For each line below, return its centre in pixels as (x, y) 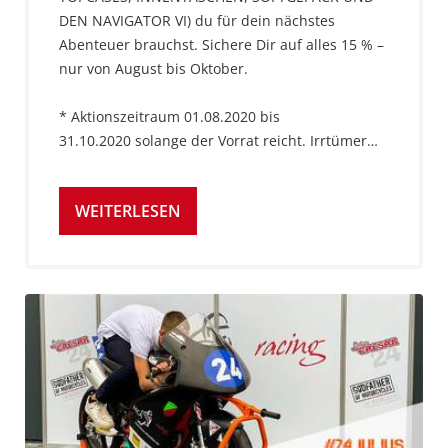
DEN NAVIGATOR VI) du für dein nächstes (197, 20)
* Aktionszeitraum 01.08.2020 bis (169, 116)
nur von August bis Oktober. (153, 68)
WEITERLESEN (128, 210)
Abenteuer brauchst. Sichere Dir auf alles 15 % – (221, 44)
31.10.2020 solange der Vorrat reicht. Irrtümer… (218, 140)
